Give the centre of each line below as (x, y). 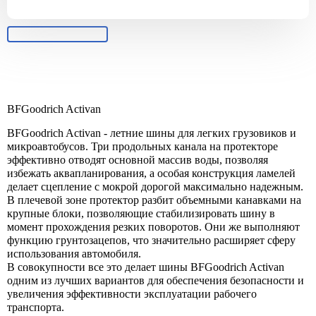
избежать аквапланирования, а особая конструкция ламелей (151, 173)
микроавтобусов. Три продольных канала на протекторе (142, 146)
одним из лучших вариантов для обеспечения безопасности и (156, 280)
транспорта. (36, 307)
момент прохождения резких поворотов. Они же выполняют (153, 226)
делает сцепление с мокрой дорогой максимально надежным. (155, 186)
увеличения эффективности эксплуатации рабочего (132, 293)
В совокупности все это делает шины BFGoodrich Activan (146, 267)
